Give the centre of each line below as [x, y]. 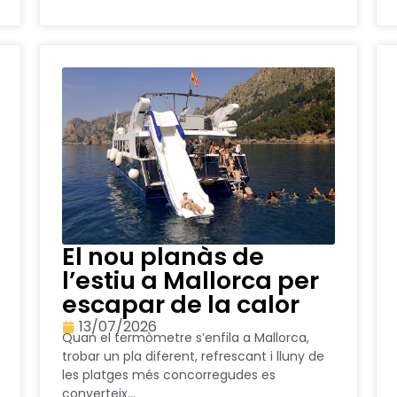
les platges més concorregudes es [169, 375]
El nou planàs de [163, 257]
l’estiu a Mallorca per [191, 281]
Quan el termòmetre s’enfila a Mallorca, [186, 338]
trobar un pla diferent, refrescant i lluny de [193, 357]
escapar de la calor [181, 305]
